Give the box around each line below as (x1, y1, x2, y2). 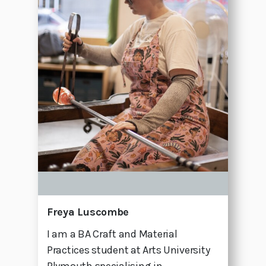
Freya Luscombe (47, 205, 129, 219)
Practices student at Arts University (47, 243, 210, 257)
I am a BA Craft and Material (47, 227, 178, 241)
